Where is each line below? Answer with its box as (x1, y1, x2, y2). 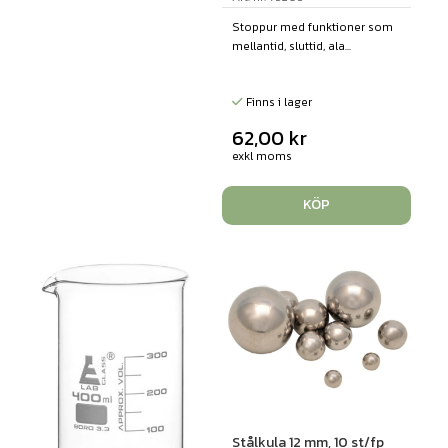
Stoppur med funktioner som (231, 17, 393, 36)
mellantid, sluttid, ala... (231, 36, 351, 55)
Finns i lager (242, 92, 312, 111)
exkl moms (231, 146, 292, 165)
